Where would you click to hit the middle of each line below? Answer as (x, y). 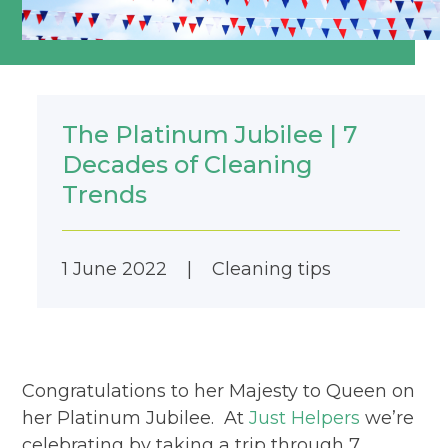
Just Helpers (305, 417)
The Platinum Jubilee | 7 (210, 134)
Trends (105, 194)
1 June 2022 (115, 268)
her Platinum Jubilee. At (136, 417)
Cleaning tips (272, 268)
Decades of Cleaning (188, 164)
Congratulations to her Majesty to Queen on (219, 390)
